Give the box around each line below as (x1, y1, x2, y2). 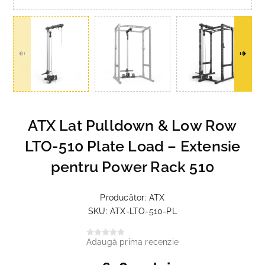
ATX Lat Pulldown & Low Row (28, 116, 237, 134)
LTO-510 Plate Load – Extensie (24, 137, 241, 155)
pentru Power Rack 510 (50, 157, 215, 176)
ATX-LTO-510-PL (110, 206, 177, 216)
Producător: (100, 192, 147, 202)
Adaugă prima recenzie (86, 237, 179, 247)
